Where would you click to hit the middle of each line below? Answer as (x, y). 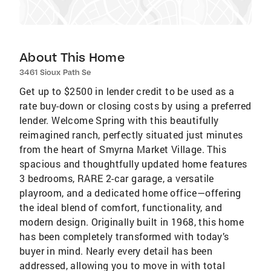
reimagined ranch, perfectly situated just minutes (131, 135)
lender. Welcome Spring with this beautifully (119, 120)
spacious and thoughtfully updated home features (133, 164)
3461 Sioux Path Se (55, 72)
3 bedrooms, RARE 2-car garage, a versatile (117, 178)
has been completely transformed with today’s (124, 236)
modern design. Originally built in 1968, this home (132, 222)
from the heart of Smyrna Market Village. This (123, 149)
